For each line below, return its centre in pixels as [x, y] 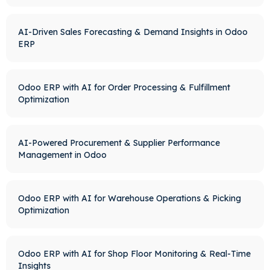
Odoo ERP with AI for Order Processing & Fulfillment [124, 87]
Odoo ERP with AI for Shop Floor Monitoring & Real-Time [134, 254]
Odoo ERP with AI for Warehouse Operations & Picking [129, 198]
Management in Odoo [62, 155]
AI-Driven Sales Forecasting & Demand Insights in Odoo [133, 32]
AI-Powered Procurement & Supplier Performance [119, 143]
